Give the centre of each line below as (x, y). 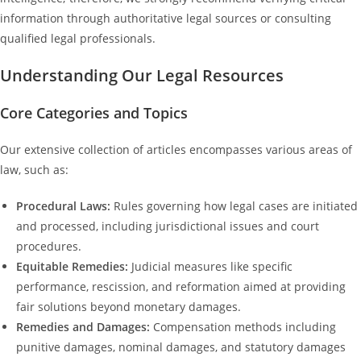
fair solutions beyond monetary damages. (129, 307)
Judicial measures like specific (210, 266)
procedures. (49, 246)
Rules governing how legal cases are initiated (234, 206)
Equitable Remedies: (72, 266)
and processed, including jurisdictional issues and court (168, 226)
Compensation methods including (243, 327)
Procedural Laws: (63, 206)
